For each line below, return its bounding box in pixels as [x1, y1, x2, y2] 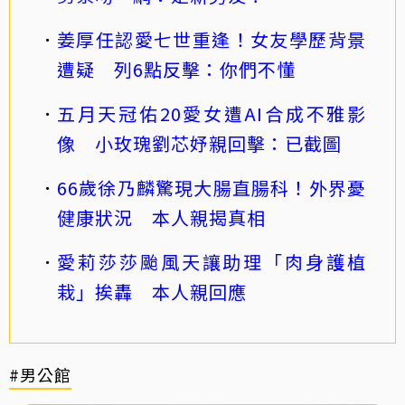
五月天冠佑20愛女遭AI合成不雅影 [57, 99, 366, 127]
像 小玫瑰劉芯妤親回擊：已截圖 [57, 129, 342, 156]
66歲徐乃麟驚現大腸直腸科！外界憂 [57, 174, 366, 201]
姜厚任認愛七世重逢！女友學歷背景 [57, 25, 366, 52]
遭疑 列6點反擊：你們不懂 [57, 55, 296, 82]
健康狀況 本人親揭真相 [57, 203, 266, 231]
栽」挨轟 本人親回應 [57, 278, 247, 305]
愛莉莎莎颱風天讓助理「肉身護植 [57, 248, 366, 275]
